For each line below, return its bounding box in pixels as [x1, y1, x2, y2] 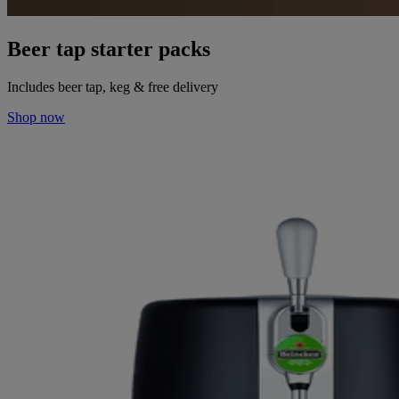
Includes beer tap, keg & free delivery [7, 78, 218, 94]
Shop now [7, 109, 65, 125]
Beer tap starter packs [7, 37, 210, 61]
